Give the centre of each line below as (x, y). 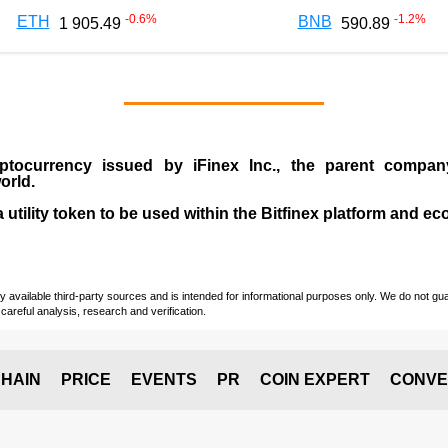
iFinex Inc (232, 165)
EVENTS (164, 379)
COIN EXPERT (315, 379)
